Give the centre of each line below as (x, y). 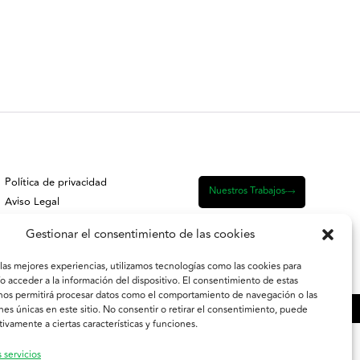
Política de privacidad (55, 182)
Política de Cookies (50, 221)
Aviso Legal (32, 201)
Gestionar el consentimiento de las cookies (141, 234)
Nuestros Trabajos (247, 190)
